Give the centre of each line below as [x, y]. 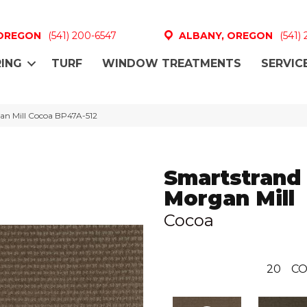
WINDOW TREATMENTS [172, 64]
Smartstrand [233, 177]
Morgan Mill [229, 198]
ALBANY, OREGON [225, 35]
